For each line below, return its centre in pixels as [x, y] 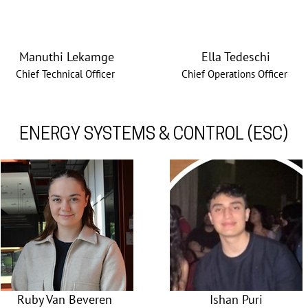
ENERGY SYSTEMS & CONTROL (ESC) [154, 135]
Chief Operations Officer [234, 74]
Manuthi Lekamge [67, 57]
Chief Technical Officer [65, 74]
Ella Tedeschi [236, 57]
